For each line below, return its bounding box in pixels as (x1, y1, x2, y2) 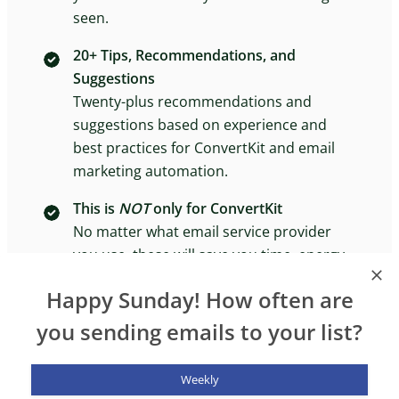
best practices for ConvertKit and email (73, 137, 335, 158)
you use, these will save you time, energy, (73, 244, 348, 265)
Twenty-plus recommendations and (73, 91, 312, 111)
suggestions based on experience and (73, 114, 327, 134)
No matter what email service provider (73, 221, 331, 241)
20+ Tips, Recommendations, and (73, 45, 296, 65)
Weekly (180, 371, 219, 388)
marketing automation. (73, 160, 228, 181)
